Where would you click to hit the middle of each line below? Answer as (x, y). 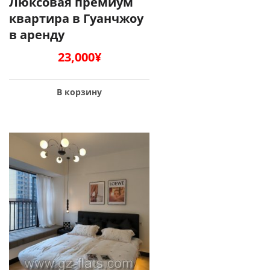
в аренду (37, 35)
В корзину (79, 92)
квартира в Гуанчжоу (76, 19)
